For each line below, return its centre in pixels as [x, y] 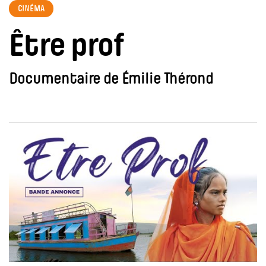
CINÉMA [31, 9]
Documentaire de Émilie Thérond [111, 80]
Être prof [66, 48]
